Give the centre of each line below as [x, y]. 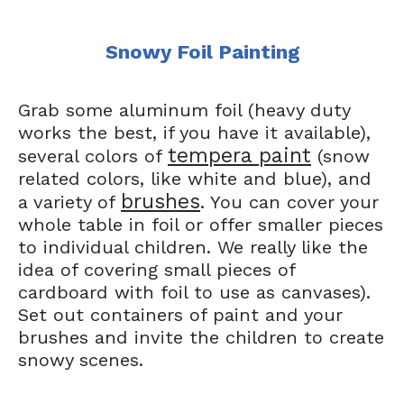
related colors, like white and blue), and [195, 179]
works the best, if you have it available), [194, 133]
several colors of [93, 156]
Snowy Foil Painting [202, 52]
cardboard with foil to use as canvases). [194, 292]
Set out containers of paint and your [180, 315]
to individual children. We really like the [193, 247]
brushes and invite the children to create [201, 337]
